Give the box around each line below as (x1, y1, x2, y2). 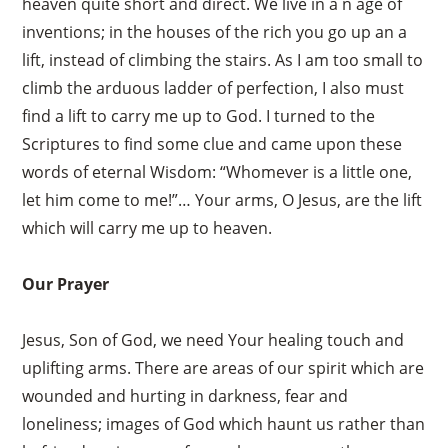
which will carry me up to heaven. (22, 216, 273, 239)
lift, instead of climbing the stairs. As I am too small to (22, 48, 424, 71)
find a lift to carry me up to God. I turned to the (22, 104, 376, 127)
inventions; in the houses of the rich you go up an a (22, 20, 408, 43)
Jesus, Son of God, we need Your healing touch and (22, 328, 405, 351)
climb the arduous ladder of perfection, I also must (22, 76, 405, 99)
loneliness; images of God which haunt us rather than (22, 412, 426, 435)
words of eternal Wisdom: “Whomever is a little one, (22, 160, 413, 183)
